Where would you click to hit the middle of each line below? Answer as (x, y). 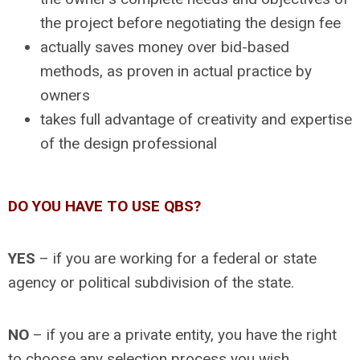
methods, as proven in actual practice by (176, 71)
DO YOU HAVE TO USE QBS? (104, 206)
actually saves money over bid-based (165, 47)
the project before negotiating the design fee (190, 22)
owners (65, 95)
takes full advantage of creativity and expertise (196, 119)
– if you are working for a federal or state (176, 258)
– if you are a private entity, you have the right (183, 334)
